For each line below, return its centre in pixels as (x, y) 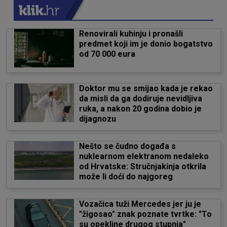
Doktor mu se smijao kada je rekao (146, 88)
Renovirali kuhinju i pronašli (131, 34)
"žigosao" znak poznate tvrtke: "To (145, 214)
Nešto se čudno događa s (127, 146)
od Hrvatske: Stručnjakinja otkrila (142, 166)
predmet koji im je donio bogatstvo (146, 44)
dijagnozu (97, 119)
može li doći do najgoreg (126, 177)
